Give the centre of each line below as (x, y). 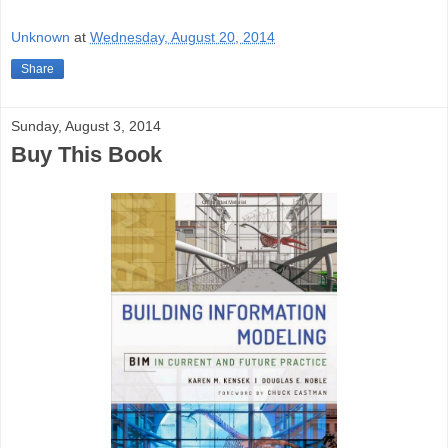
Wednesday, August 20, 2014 (182, 37)
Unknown (40, 37)
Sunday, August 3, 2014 (86, 126)
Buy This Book (86, 155)
